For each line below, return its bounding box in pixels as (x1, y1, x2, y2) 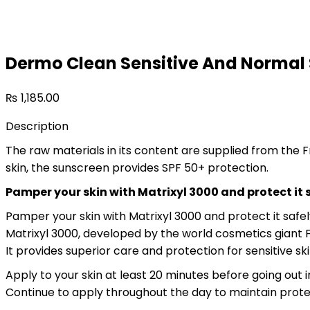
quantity (5, 32, 50, 48)
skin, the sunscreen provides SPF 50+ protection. (6, 159, 268, 176)
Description (6, 118, 69, 134)
